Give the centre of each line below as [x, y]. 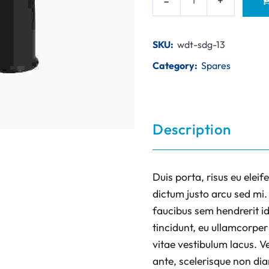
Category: [175, 66]
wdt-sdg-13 [201, 45]
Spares [216, 66]
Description [192, 129]
